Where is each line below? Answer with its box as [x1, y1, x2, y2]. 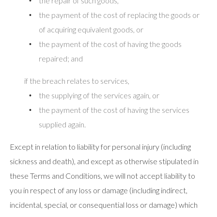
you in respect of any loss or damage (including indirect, [10, 186, 187, 195]
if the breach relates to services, [24, 76, 129, 85]
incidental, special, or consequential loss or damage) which [10, 200, 198, 209]
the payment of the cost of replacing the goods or [39, 10, 200, 19]
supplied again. [39, 120, 86, 129]
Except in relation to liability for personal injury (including [10, 142, 191, 151]
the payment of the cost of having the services [39, 105, 189, 114]
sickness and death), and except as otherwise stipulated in [10, 156, 199, 166]
